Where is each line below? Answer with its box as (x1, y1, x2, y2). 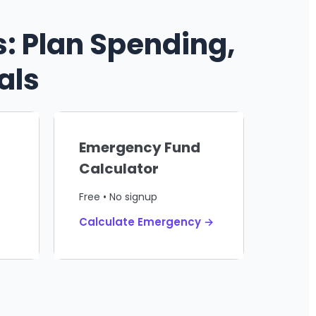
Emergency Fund (79, 137, 200, 157)
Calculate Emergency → (79, 214, 214, 229)
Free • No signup (79, 189, 157, 204)
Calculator (79, 158, 159, 178)
